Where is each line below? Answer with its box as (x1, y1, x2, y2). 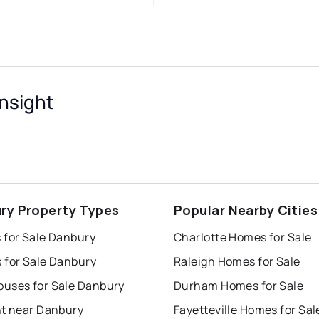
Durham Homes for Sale (174, 278, 304, 294)
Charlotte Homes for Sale (174, 229, 312, 246)
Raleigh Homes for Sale (174, 253, 300, 270)
